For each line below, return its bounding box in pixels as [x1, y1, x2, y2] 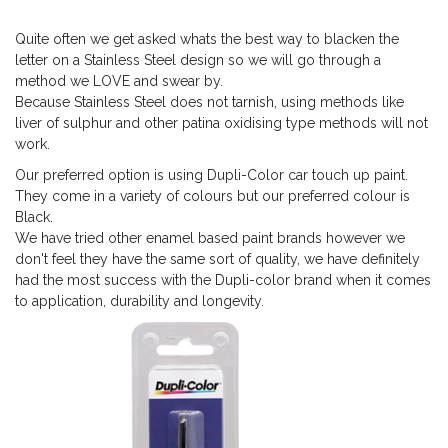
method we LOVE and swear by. [15, 72, 223, 89]
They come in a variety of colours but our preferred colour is [15, 187, 410, 204]
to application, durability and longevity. [15, 292, 272, 309]
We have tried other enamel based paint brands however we [15, 229, 405, 246]
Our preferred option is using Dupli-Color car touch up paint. [15, 166, 408, 183]
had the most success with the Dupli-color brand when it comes [15, 271, 431, 288]
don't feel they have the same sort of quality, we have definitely [15, 250, 420, 267]
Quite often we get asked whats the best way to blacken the [15, 30, 399, 47]
